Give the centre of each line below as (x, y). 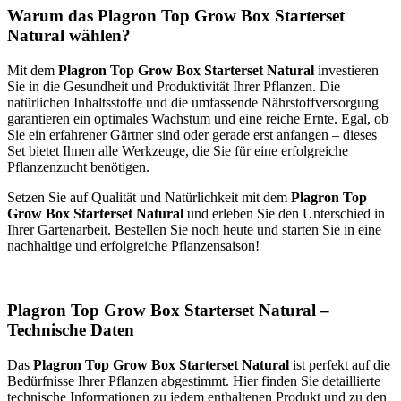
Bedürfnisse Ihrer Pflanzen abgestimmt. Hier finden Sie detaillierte (194, 381)
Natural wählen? (69, 35)
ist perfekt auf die (340, 365)
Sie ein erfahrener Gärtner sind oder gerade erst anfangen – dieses (192, 134)
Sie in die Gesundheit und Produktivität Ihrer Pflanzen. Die (174, 86)
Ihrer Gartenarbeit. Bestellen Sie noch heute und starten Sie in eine (194, 229)
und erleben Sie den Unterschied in (284, 213)
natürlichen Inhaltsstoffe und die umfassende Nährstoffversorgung (193, 102)
